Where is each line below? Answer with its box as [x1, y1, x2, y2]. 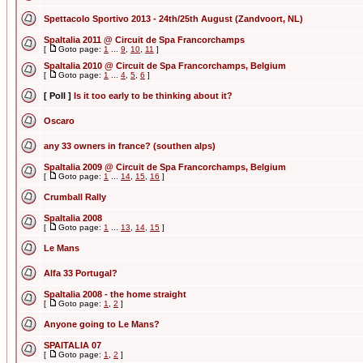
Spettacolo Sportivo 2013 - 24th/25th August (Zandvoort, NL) [44, 14, 303, 23]
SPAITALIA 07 [44, 340, 101, 350]
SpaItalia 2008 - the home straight [44, 289, 186, 299]
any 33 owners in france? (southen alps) [44, 141, 216, 151]
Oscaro [44, 116, 75, 126]
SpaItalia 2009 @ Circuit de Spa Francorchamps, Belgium [44, 162, 286, 172]
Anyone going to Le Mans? [44, 319, 160, 329]
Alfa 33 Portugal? [44, 268, 117, 278]
